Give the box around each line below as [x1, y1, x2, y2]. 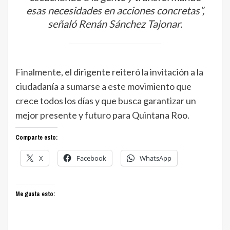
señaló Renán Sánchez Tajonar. [48, 17, 182, 30]
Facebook [76, 153, 106, 163]
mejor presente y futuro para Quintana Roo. [15, 109, 189, 121]
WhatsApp [140, 153, 171, 163]
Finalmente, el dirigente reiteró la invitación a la [15, 66, 203, 78]
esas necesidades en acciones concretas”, [26, 4, 204, 17]
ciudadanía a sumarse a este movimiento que [15, 80, 191, 92]
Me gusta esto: [15, 189, 55, 198]
